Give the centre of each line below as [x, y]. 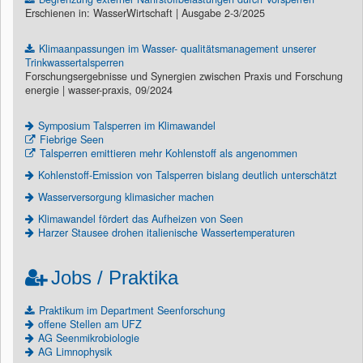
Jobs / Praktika [115, 277]
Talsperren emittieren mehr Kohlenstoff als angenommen [169, 153]
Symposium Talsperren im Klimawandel [127, 125]
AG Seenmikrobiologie [89, 337]
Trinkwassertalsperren [75, 62]
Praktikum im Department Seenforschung [132, 310]
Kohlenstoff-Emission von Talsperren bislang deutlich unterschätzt [188, 175]
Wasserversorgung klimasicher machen [126, 196]
